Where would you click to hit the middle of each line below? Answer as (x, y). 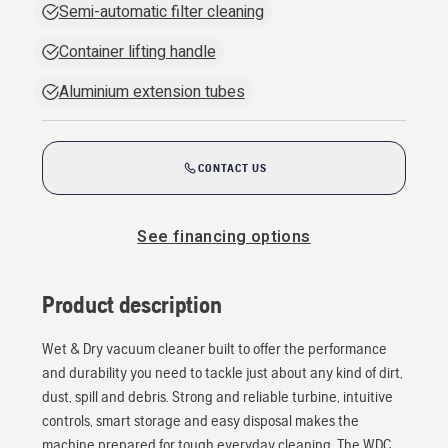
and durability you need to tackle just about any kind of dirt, (222, 372)
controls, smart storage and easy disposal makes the (200, 420)
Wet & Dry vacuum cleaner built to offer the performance (214, 348)
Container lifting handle (137, 52)
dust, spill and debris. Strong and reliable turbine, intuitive (217, 396)
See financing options (224, 237)
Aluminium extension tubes (151, 92)
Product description (132, 304)
